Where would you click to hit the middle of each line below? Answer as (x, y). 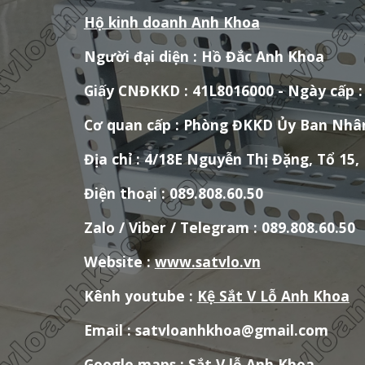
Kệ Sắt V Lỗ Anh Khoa (273, 296)
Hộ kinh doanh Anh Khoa (172, 22)
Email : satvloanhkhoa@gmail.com (206, 330)
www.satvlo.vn (207, 262)
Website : (119, 262)
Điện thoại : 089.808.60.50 (173, 193)
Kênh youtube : (140, 296)
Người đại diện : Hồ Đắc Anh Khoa (204, 56)
